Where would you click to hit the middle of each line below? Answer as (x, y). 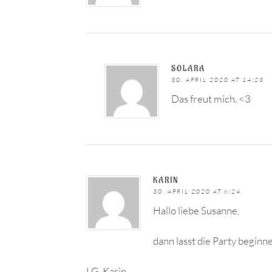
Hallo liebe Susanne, (196, 210)
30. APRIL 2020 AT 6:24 (197, 192)
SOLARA (188, 68)
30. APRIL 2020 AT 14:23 (218, 80)
